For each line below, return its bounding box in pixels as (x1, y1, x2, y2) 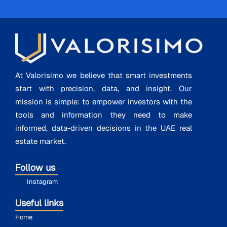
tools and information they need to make (15, 110, 193, 120)
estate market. (15, 136, 66, 146)
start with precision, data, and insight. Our (15, 84, 193, 94)
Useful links (15, 197, 63, 209)
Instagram (26, 177, 58, 186)
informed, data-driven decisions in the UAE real (15, 123, 193, 133)
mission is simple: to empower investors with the (15, 97, 193, 107)
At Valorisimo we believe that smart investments (15, 70, 193, 81)
